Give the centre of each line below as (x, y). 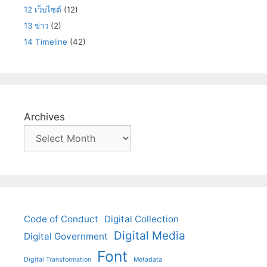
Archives (44, 117)
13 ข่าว (36, 26)
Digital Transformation (58, 260)
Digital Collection (142, 219)
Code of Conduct (61, 219)
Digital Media (150, 236)
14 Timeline (46, 42)
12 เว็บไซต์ (43, 10)
